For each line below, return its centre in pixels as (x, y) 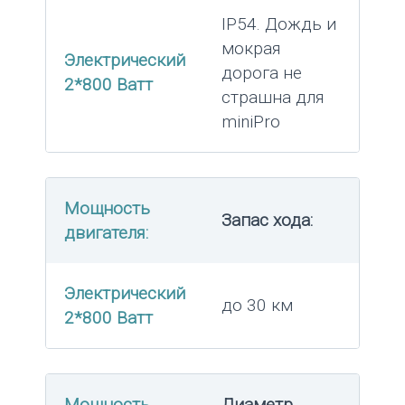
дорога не (262, 72)
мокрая (251, 48)
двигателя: (106, 232)
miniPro (251, 121)
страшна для (273, 97)
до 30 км (257, 305)
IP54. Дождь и (279, 24)
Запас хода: (267, 220)
